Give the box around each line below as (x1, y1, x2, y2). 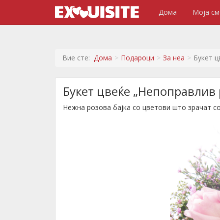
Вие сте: (62, 53, 94, 62)
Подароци (121, 53, 154, 62)
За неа (163, 53, 185, 62)
